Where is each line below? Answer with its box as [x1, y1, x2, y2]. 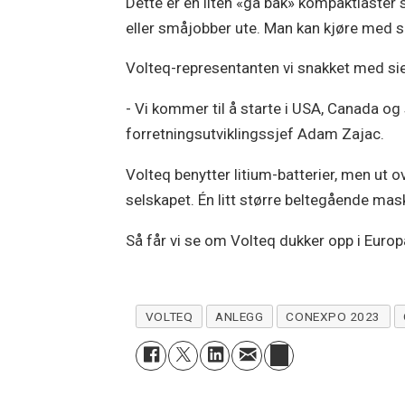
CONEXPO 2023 [286, 308, 381, 324]
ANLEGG [215, 308, 264, 324]
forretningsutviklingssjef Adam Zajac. [126, 125, 385, 144]
